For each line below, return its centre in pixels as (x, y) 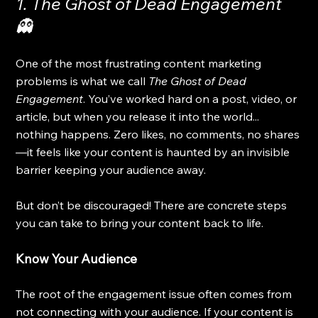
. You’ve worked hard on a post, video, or (192, 98)
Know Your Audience (77, 258)
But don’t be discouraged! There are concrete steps (153, 205)
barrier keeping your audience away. (111, 169)
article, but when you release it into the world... (139, 116)
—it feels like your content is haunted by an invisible (154, 152)
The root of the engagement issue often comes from (155, 294)
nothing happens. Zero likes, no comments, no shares (158, 134)
